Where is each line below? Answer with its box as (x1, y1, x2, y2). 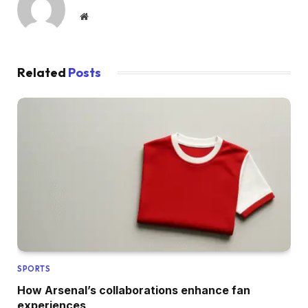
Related (17, 65, 68, 81)
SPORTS (17, 264, 51, 274)
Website (87, 11, 118, 21)
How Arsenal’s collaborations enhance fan (17, 283, 250, 298)
